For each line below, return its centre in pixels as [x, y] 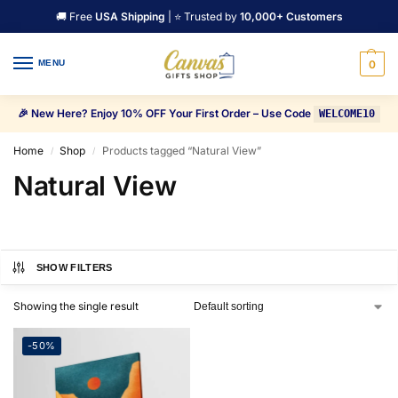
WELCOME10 [347, 114]
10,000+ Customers [291, 16]
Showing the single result [76, 306]
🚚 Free [75, 16]
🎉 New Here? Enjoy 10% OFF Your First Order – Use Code [165, 114]
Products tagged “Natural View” [181, 151]
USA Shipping [130, 16]
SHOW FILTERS [74, 268]
